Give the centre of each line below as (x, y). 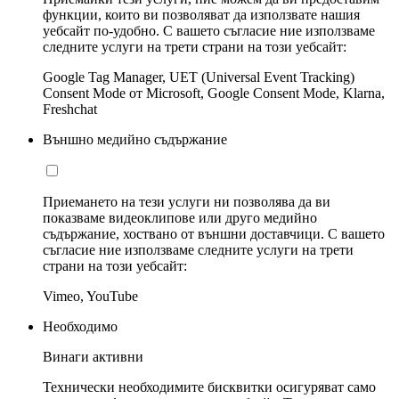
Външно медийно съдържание (135, 139)
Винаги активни (93, 356)
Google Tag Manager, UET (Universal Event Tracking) (199, 77)
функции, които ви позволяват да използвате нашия (201, 14)
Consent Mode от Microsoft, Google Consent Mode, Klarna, (214, 93)
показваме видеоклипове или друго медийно (180, 217)
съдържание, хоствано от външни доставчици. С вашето (214, 233)
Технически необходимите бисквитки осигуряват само (209, 387)
